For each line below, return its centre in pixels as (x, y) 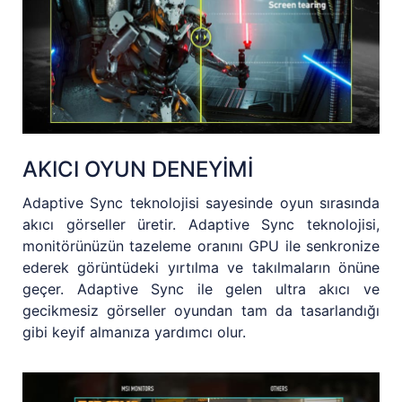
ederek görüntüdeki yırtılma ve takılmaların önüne (201, 268)
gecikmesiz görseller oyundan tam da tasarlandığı (201, 311)
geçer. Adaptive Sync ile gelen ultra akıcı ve (201, 289)
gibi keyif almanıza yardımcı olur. (134, 332)
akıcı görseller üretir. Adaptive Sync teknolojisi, (201, 225)
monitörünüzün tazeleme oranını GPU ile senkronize (201, 246)
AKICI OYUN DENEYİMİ (138, 170)
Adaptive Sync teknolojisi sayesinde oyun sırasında (201, 203)
